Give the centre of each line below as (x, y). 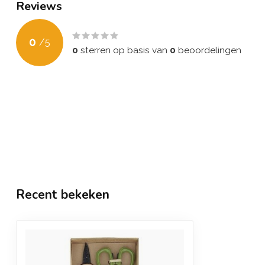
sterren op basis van (124, 50)
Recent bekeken (63, 195)
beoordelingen (209, 50)
